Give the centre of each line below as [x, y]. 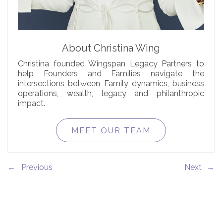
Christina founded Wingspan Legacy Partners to [111, 64]
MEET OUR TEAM [111, 131]
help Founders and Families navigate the [111, 74]
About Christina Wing [111, 48]
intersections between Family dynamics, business [111, 83]
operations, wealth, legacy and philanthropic [111, 93]
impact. [31, 103]
